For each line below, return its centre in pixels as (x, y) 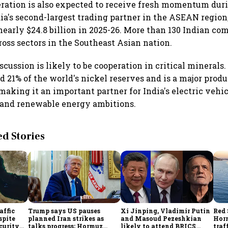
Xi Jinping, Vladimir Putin (166, 210)
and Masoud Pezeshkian (161, 218)
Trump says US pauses (64, 210)
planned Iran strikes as (66, 218)
